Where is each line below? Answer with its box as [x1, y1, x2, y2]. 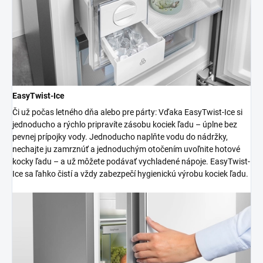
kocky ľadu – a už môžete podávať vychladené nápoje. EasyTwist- [12, 157, 250, 167]
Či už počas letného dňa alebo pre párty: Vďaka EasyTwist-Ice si [12, 107, 242, 117]
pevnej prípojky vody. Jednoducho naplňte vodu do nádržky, [12, 132, 228, 142]
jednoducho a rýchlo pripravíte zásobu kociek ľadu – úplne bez [12, 120, 237, 130]
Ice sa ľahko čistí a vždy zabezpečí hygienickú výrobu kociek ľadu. [12, 169, 248, 179]
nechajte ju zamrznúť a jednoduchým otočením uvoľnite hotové [12, 144, 240, 154]
